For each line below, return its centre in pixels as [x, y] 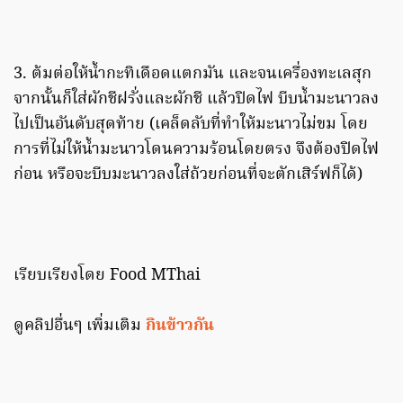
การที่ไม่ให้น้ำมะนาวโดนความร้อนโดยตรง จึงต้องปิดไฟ [196, 150]
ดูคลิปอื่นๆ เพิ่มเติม [80, 327]
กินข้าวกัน [180, 327]
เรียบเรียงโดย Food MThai [107, 276]
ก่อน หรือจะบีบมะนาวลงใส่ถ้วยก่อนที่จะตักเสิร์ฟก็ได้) [188, 175]
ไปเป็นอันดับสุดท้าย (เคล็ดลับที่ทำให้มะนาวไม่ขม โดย [191, 125]
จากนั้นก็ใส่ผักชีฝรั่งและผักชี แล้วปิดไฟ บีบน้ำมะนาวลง [196, 100]
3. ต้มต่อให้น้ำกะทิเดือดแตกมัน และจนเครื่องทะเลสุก [193, 75]
